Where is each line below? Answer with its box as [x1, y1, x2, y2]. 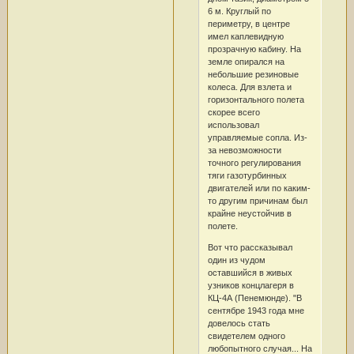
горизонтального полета [207, 94, 304, 104]
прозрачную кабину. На [207, 43, 301, 54]
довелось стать [207, 318, 270, 328]
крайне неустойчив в [207, 208, 292, 218]
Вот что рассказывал [207, 242, 292, 252]
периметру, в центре [207, 18, 290, 28]
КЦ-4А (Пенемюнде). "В [207, 292, 302, 303]
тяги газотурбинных [207, 170, 287, 180]
